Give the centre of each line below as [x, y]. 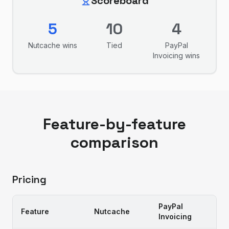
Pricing [29, 179]
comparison [114, 142]
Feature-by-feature [114, 124]
